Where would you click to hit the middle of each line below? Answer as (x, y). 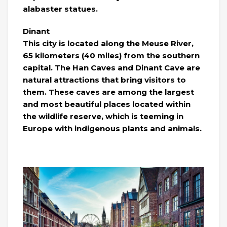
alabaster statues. (60, 9)
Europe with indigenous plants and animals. (112, 129)
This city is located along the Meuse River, (108, 44)
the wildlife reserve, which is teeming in (103, 117)
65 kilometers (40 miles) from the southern (111, 56)
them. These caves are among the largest (108, 92)
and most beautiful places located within (107, 104)
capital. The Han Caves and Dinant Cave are (111, 68)
